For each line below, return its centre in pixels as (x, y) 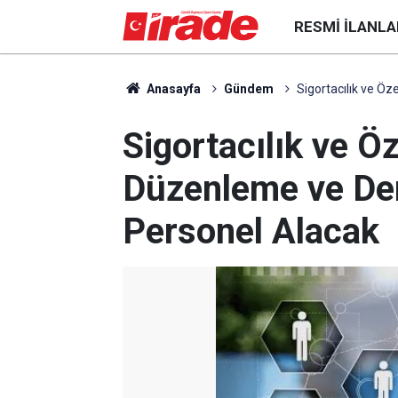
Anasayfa (172, 89)
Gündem (248, 89)
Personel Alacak (251, 231)
